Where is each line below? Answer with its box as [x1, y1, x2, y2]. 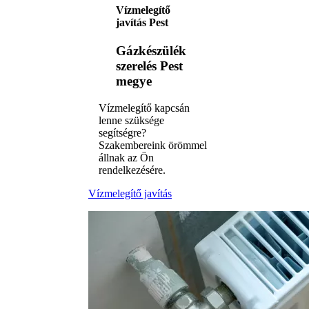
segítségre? [99, 126, 146, 139]
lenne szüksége [99, 114, 164, 126]
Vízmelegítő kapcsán [99, 101, 190, 114]
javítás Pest [116, 16, 168, 28]
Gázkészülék [116, 43, 186, 59]
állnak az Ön [99, 151, 154, 163]
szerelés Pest [116, 59, 183, 74]
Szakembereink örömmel [99, 139, 207, 151]
